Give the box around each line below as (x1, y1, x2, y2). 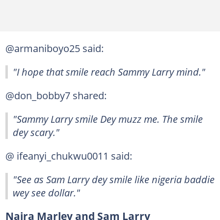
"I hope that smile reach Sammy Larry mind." (13, 65, 205, 79)
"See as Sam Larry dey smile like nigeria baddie (13, 172, 215, 186)
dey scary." (13, 125, 59, 139)
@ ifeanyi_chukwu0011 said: (5, 149, 132, 163)
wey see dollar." (13, 186, 80, 199)
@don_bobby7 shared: (5, 88, 107, 102)
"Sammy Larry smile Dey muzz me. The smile (13, 112, 203, 126)
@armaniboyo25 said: (5, 41, 104, 55)
